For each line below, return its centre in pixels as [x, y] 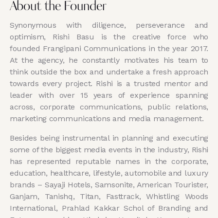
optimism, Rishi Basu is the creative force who [109, 37]
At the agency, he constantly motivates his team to [109, 60]
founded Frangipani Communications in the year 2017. [109, 49]
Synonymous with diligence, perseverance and [109, 25]
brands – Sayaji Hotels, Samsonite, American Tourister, [109, 185]
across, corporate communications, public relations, [109, 107]
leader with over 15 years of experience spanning [109, 95]
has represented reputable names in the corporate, [109, 162]
